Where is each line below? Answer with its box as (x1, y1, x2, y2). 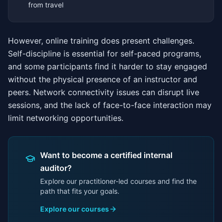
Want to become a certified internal (40, 150, 172, 160)
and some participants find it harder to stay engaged (8, 61, 207, 71)
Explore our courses (40, 205, 109, 213)
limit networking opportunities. (8, 113, 123, 123)
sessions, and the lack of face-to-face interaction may (8, 100, 212, 110)
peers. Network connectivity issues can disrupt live (8, 87, 199, 97)
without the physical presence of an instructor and (8, 74, 197, 84)
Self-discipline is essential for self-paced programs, (8, 49, 201, 58)
